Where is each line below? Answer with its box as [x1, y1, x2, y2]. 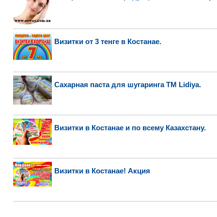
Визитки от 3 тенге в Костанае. [54, 37, 161, 46]
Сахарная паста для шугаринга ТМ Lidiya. [54, 80, 201, 89]
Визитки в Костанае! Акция [54, 167, 150, 175]
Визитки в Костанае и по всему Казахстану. [54, 124, 206, 132]
